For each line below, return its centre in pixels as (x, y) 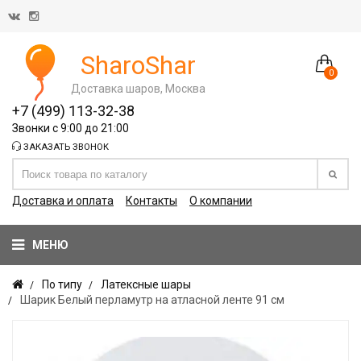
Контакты (151, 201)
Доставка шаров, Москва (138, 88)
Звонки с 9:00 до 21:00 (71, 128)
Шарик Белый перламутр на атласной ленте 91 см (152, 300)
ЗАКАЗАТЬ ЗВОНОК (65, 147)
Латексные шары (146, 284)
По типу (62, 284)
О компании (221, 201)
